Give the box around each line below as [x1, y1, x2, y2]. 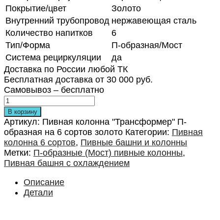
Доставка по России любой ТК [4, 64, 128, 74]
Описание [24, 177, 64, 187]
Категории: [125, 127, 172, 137]
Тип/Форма [5, 40, 50, 50]
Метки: [4, 147, 33, 158]
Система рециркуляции [5, 52, 101, 62]
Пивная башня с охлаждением [4, 158, 130, 168]
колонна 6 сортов [4, 137, 76, 147]
